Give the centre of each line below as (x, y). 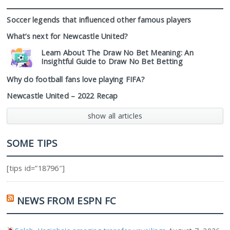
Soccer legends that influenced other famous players (99, 20)
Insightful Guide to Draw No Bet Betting (112, 61)
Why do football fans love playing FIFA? (76, 79)
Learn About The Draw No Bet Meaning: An (117, 53)
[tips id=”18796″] (36, 168)
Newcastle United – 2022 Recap (62, 96)
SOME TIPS (32, 143)
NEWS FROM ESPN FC (66, 200)
